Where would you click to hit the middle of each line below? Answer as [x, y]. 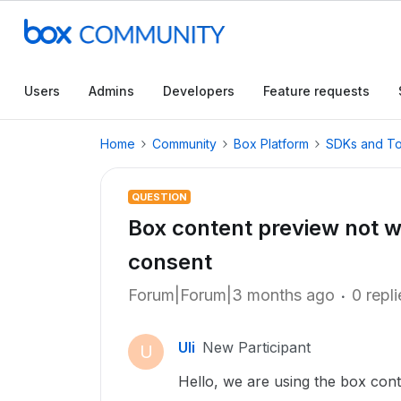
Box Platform [271, 144]
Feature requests [316, 91]
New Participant [256, 347]
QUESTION [159, 197]
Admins [111, 91]
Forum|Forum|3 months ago [231, 295]
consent [170, 262]
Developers [199, 91]
